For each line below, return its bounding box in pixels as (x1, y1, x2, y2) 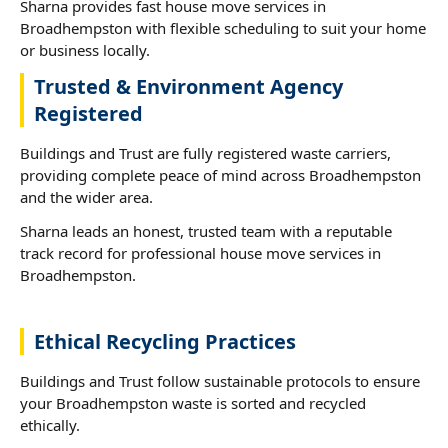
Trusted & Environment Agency (34, 72, 343, 100)
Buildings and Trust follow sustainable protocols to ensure (20, 370, 420, 391)
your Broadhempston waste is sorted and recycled (20, 392, 366, 413)
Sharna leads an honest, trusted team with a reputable (20, 220, 392, 241)
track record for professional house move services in (20, 242, 381, 263)
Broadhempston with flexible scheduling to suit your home (20, 17, 426, 38)
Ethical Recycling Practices (34, 327, 296, 355)
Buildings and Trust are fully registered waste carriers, (20, 142, 391, 163)
